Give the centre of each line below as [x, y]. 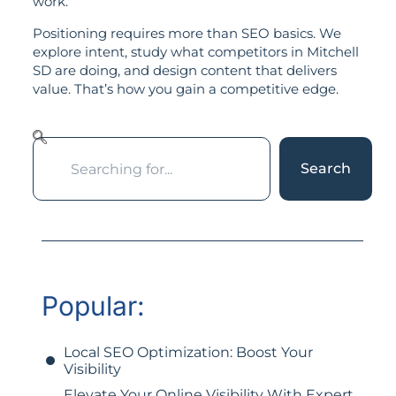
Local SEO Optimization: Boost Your [188, 353]
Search [326, 169]
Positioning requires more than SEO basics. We [187, 33]
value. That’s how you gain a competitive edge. [185, 88]
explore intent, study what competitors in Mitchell [195, 51]
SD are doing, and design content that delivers [184, 70]
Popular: [93, 306]
